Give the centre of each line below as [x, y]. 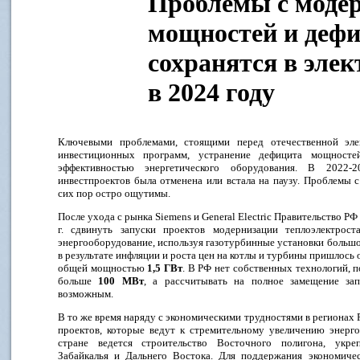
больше [78, 281]
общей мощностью [103, 268]
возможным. [86, 294]
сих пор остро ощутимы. [114, 193]
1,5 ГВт [165, 268]
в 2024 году [211, 93]
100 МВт [121, 281]
